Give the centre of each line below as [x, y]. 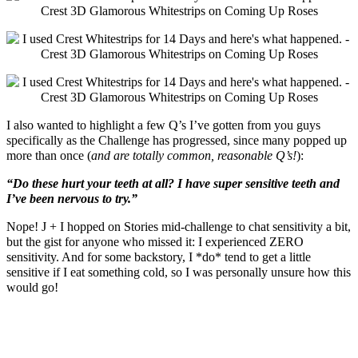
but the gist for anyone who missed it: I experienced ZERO [155, 241]
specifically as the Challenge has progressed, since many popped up [177, 140]
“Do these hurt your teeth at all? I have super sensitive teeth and [173, 183]
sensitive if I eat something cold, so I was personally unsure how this [179, 272]
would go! [32, 287]
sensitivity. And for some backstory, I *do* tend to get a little [159, 257]
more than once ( [49, 155]
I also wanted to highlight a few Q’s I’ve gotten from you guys [163, 125]
